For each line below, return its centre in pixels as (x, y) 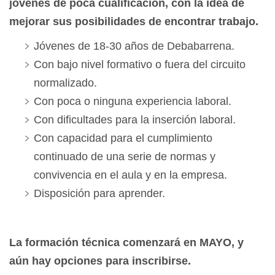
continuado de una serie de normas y (125, 157)
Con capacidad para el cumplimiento (123, 138)
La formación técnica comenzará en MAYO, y (126, 243)
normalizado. (65, 83)
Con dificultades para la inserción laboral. (135, 120)
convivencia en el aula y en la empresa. (130, 175)
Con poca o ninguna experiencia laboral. (133, 102)
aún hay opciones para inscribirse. (100, 261)
